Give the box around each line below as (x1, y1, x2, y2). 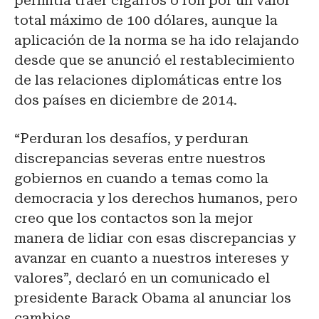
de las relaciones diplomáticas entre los (14, 72, 282, 89)
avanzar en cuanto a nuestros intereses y (14, 250, 288, 267)
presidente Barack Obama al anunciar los (14, 290, 291, 307)
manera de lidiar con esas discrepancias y (14, 230, 296, 247)
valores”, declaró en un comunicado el (14, 270, 270, 287)
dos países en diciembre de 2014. (14, 92, 237, 109)
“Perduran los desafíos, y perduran (14, 130, 249, 147)
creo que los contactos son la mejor (14, 210, 253, 227)
